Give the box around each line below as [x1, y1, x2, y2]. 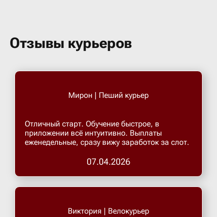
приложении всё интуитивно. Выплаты [25, 128, 162, 138]
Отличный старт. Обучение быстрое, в [25, 119, 159, 128]
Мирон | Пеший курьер [68, 91, 149, 100]
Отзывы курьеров [10, 34, 132, 51]
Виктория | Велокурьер [68, 206, 149, 216]
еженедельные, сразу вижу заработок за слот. [25, 138, 189, 147]
